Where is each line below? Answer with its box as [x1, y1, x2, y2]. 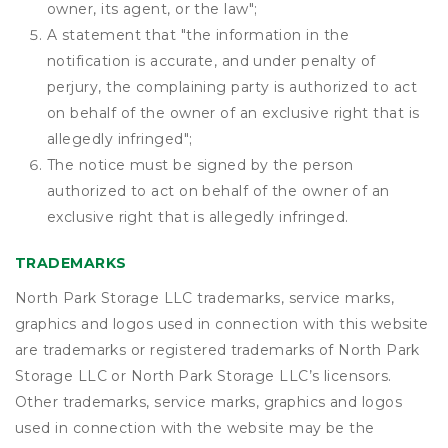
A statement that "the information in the [47, 26, 349, 44]
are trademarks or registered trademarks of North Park [15, 341, 420, 359]
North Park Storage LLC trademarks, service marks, [15, 289, 395, 307]
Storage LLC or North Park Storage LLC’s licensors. [15, 367, 392, 385]
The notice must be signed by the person [47, 156, 354, 174]
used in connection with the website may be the [15, 419, 375, 437]
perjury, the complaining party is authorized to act [47, 78, 417, 96]
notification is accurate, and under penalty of [47, 52, 376, 70]
